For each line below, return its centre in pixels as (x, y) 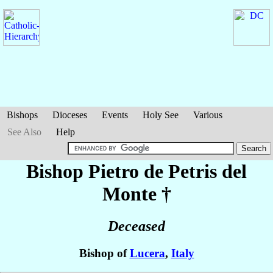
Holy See (161, 115)
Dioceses (70, 115)
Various (208, 115)
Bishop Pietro (85, 171)
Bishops (22, 115)
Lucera (147, 253)
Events (115, 115)
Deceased (136, 226)
